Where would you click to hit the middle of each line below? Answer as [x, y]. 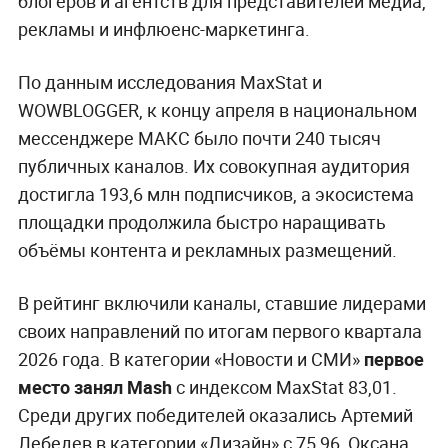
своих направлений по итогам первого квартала [219, 330]
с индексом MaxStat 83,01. [286, 386]
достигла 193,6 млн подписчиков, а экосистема [215, 193]
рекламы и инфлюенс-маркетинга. [163, 28]
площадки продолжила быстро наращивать [201, 221]
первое [393, 358]
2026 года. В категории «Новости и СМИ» [190, 358]
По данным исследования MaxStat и [169, 81]
